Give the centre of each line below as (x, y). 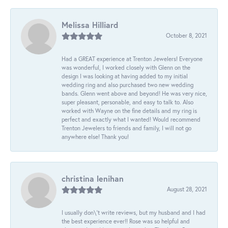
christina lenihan (93, 178)
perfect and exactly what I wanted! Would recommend (131, 119)
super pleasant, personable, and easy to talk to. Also (127, 102)
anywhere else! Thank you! (95, 136)
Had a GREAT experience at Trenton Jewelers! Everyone (132, 59)
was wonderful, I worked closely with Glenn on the (126, 67)
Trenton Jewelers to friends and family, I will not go (126, 128)
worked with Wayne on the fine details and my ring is (129, 110)
